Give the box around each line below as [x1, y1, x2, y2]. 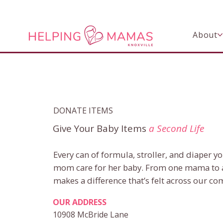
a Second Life [148, 121, 204, 135]
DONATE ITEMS [53, 105, 113, 116]
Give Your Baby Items [52, 121, 149, 135]
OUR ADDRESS [53, 197, 107, 208]
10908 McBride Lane [53, 209, 129, 221]
